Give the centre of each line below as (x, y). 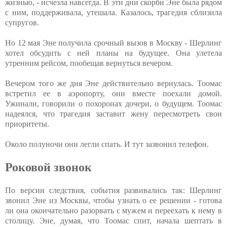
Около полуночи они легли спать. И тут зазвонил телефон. (107, 144)
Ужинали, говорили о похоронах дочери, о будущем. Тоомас (113, 104)
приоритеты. (27, 124)
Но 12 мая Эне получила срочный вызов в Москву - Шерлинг (113, 43)
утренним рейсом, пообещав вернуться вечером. (89, 63)
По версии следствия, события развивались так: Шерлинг (113, 191)
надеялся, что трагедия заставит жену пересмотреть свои (113, 114)
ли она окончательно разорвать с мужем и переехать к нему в (113, 211)
